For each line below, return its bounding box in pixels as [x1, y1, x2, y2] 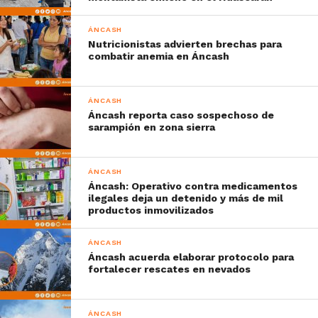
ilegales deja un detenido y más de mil [88, 192, 284, 204]
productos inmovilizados [88, 204, 214, 216]
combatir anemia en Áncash [88, 50, 230, 62]
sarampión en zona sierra [88, 121, 216, 133]
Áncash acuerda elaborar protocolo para [88, 251, 295, 263]
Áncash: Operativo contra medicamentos [88, 180, 298, 192]
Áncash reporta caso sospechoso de [88, 109, 275, 121]
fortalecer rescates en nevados [88, 263, 251, 275]
